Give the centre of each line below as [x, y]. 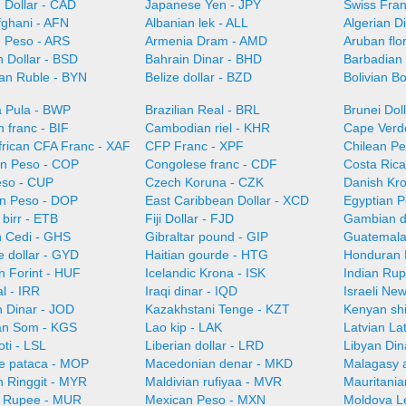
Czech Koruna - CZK [204, 182]
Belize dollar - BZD [198, 77]
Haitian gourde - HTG [206, 255]
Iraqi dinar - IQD [191, 291]
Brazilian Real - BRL [202, 110]
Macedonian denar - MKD [218, 363]
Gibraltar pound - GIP [206, 237]
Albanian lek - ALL [196, 23]
